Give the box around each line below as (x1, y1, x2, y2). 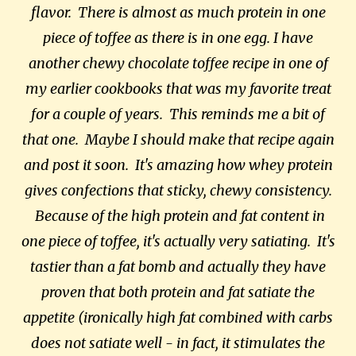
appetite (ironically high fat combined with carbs (23, 308, 333, 327)
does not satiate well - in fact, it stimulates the (31, 334, 325, 352)
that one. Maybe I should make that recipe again (21, 130, 335, 149)
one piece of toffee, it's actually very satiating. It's (21, 232, 335, 250)
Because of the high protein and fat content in (31, 207, 325, 225)
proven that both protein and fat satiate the (41, 283, 315, 301)
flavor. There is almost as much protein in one (30, 3, 326, 21)
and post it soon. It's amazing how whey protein (23, 156, 333, 174)
